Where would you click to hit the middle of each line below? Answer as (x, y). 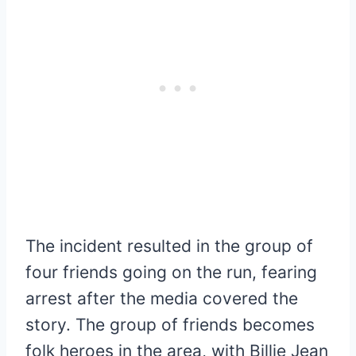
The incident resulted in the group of (169, 246)
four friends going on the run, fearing (171, 273)
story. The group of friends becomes (170, 325)
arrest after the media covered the (162, 299)
